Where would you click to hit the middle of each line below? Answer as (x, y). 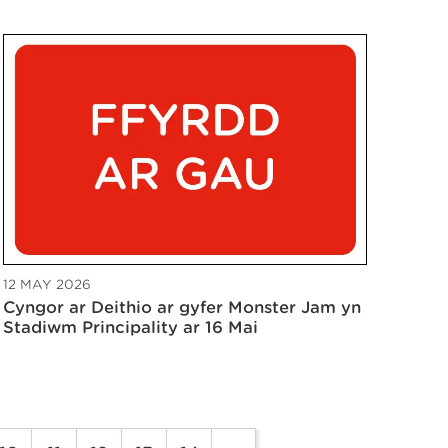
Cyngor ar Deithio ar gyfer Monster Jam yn (182, 307)
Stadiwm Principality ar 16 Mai (130, 327)
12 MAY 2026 (47, 284)
